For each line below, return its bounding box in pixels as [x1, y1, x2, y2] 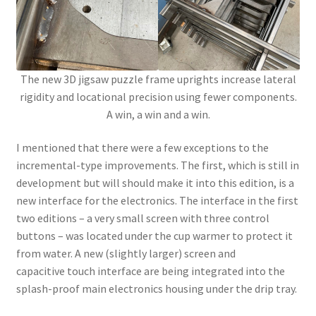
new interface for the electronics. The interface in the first [16, 193, 298, 208]
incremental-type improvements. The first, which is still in [16, 158, 299, 173]
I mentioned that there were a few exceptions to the [16, 140, 269, 155]
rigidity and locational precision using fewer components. [19, 89, 297, 104]
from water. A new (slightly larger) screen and [16, 246, 236, 261]
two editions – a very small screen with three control [16, 211, 269, 226]
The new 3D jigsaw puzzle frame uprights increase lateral [20, 71, 296, 86]
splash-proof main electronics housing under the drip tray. [16, 281, 297, 296]
